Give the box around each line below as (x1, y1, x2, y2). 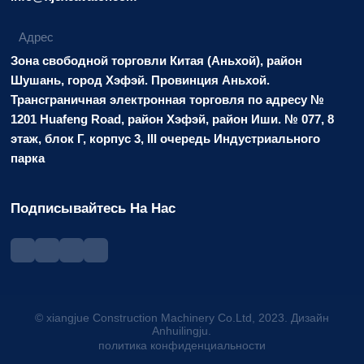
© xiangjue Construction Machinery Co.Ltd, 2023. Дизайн (34, 311, 329, 325)
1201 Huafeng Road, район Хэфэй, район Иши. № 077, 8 (11, 112, 335, 127)
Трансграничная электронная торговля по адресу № (11, 93, 325, 107)
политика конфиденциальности (97, 339, 266, 353)
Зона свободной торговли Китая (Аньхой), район (11, 54, 303, 68)
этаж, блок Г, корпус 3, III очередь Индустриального (11, 132, 321, 146)
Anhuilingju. (152, 324, 212, 338)
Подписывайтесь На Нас (11, 201, 176, 217)
